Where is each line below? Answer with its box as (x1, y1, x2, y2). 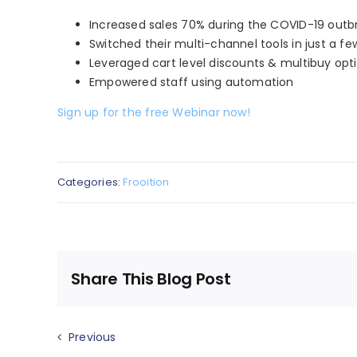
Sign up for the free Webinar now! (57, 104, 250, 121)
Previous (68, 328, 116, 345)
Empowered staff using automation (88, 74, 294, 91)
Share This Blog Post (71, 268, 231, 291)
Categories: (57, 175, 124, 190)
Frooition (123, 175, 170, 190)
